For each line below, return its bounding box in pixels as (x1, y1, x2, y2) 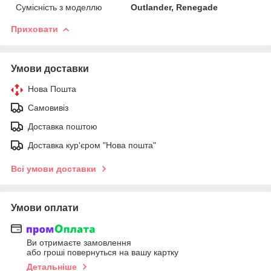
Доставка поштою (28, 121, 97, 131)
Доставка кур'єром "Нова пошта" (28, 140, 156, 150)
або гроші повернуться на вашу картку (27, 247, 178, 258)
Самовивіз (28, 102, 68, 113)
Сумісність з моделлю (16, 2, 102, 12)
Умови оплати (11, 202, 79, 213)
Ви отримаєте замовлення (27, 238, 131, 248)
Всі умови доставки (11, 163, 96, 174)
